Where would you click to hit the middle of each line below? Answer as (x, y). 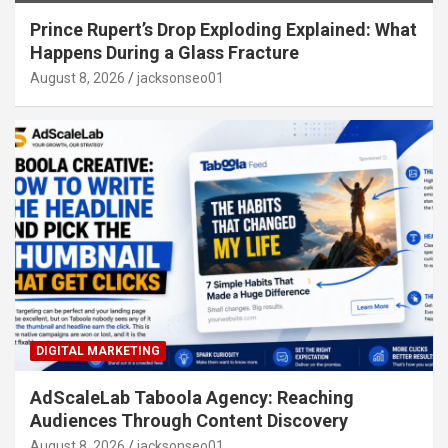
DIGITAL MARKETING (98, 350)
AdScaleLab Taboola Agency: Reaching (192, 397)
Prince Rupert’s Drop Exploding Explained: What (223, 29)
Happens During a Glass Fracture (164, 52)
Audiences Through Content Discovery (189, 420)
